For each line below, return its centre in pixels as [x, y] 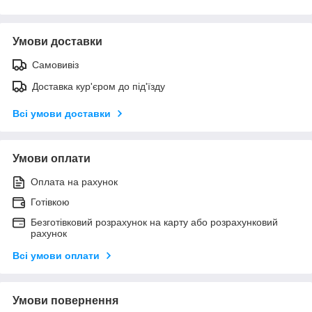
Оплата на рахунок [74, 181]
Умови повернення [65, 300]
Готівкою [50, 202]
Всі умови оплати [56, 255]
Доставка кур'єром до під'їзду [99, 86]
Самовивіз [55, 64]
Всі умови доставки [62, 113]
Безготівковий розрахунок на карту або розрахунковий [154, 222]
